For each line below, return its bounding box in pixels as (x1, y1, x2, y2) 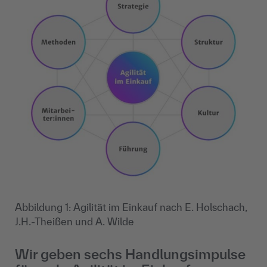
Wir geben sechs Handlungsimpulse (15, 246, 246, 263)
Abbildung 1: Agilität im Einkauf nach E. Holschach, (15, 201, 247, 213)
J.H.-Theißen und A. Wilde (15, 216, 134, 228)
